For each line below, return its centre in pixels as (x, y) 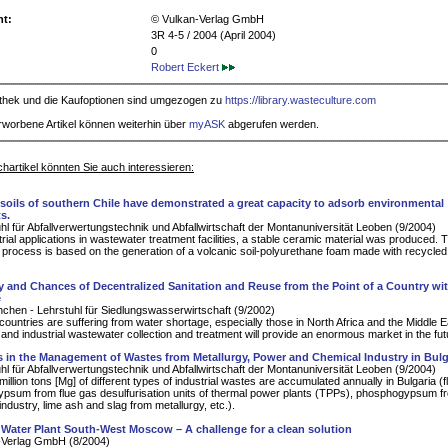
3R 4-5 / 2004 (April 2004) (213, 35)
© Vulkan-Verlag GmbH (207, 19)
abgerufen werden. (272, 124)
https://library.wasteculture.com (300, 100)
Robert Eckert (186, 67)
